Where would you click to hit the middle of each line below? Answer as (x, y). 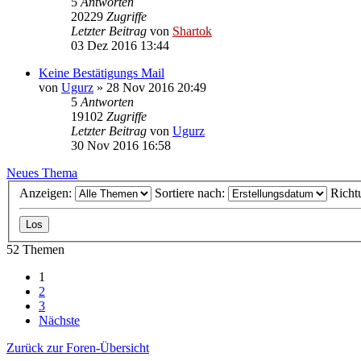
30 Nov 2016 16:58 (121, 145)
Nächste (59, 321)
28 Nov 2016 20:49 (156, 87)
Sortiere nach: (191, 193)
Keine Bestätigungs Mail (102, 73)
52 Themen (35, 250)
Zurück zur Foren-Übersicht (78, 348)
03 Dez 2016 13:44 (120, 45)
